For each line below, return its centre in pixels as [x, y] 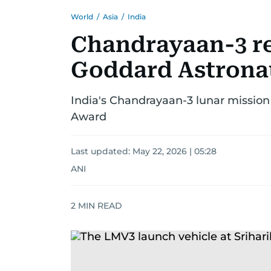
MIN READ [99, 205]
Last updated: [102, 151]
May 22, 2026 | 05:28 [175, 151]
